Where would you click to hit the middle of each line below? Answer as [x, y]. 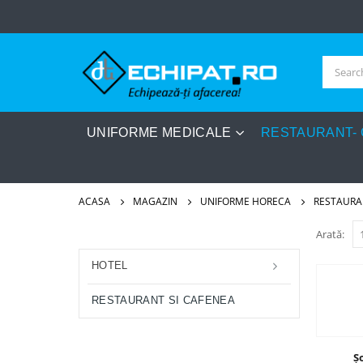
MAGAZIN [155, 201]
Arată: [330, 234]
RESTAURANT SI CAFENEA [163, 301]
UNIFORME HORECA [246, 201]
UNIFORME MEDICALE [159, 132]
